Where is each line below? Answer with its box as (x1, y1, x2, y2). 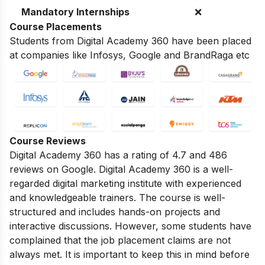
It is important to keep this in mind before (62, 248, 250, 260)
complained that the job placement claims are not (9, 234, 231, 246)
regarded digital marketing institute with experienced (9, 177, 241, 189)
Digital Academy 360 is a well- (99, 163, 233, 175)
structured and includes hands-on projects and (9, 205, 220, 218)
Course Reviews (9, 134, 86, 147)
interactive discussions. (9, 219, 112, 232)
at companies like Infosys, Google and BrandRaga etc (9, 49, 250, 61)
